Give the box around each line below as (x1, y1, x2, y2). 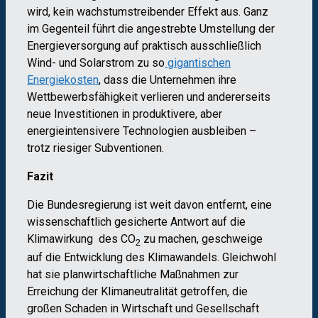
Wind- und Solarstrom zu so (27, 56, 165, 70)
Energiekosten (27, 73, 99, 87)
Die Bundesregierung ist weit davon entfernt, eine (27, 198, 272, 212)
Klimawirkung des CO (27, 232, 136, 246)
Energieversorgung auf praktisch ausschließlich (27, 39, 261, 53)
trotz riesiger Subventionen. (27, 141, 164, 155)
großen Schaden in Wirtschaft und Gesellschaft (27, 302, 259, 316)
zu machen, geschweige (141, 232, 263, 246)
